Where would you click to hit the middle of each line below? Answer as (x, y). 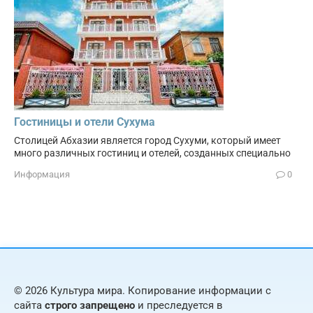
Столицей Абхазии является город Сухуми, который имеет (147, 141)
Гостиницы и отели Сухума (85, 122)
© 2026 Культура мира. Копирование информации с (143, 291)
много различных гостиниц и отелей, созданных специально (152, 153)
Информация (42, 175)
